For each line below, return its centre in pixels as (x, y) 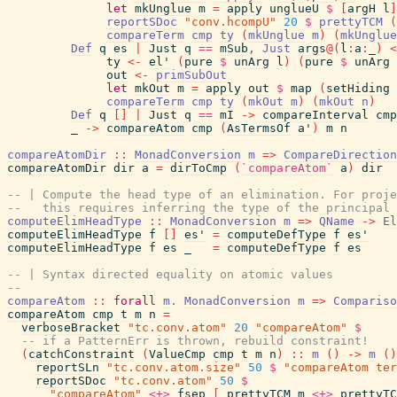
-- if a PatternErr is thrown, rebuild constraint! (195, 341)
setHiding (358, 88)
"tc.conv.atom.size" (174, 367)
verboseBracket (71, 327)
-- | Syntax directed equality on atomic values (170, 274)
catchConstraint (82, 354)
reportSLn (67, 367)
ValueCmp (177, 354)
